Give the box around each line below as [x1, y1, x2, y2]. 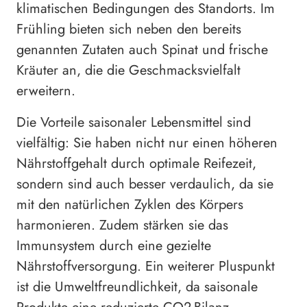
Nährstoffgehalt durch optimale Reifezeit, [16, 153, 256, 174]
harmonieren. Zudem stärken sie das [16, 215, 228, 236]
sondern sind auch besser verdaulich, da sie [16, 174, 273, 195]
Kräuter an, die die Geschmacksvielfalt [16, 60, 241, 81]
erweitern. [16, 81, 75, 101]
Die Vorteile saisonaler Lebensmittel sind [16, 112, 251, 133]
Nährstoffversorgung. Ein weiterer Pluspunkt [16, 256, 275, 277]
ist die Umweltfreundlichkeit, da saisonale [16, 277, 258, 297]
